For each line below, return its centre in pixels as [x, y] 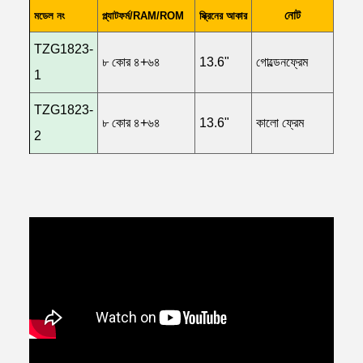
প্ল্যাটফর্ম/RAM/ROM [143, 15]
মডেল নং [49, 15]
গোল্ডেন [271, 62]
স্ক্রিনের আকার [223, 15]
